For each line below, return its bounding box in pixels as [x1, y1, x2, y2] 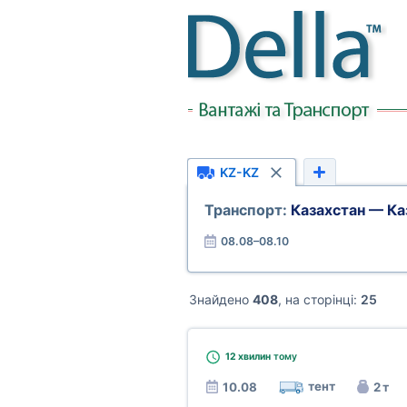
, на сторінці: [278, 292, 361, 307]
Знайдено [189, 292, 253, 307]
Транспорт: [203, 201, 287, 219]
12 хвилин [224, 351, 271, 362]
